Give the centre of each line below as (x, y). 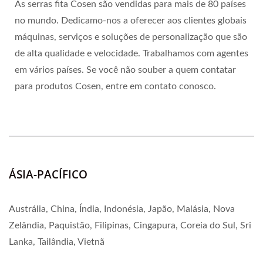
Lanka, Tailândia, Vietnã (57, 242)
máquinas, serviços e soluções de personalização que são (131, 37)
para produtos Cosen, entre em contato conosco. (115, 86)
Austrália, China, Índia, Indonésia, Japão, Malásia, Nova (122, 209)
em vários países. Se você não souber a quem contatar (125, 70)
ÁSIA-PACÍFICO (48, 174)
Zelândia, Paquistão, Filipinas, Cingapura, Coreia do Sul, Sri (130, 225)
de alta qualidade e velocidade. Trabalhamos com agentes (131, 53)
